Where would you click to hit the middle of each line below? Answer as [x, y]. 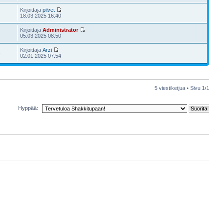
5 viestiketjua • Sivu [178, 88]
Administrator [61, 30]
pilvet [49, 10]
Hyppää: [28, 108]
